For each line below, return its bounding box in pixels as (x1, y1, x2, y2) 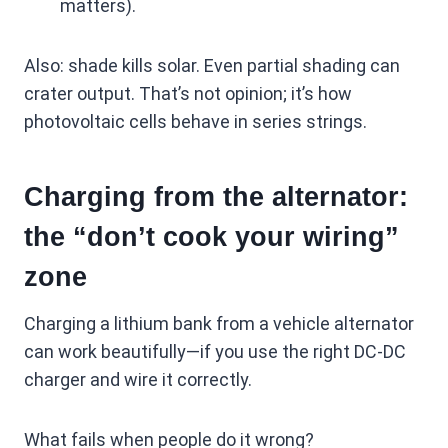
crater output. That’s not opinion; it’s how (24, 83, 352, 105)
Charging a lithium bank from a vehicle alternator (24, 313, 414, 335)
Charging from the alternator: (24, 181, 408, 212)
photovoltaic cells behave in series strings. (24, 111, 367, 133)
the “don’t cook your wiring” (24, 221, 399, 252)
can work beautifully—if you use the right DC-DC (24, 341, 406, 363)
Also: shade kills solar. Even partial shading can (24, 55, 400, 77)
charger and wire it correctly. (24, 369, 252, 391)
